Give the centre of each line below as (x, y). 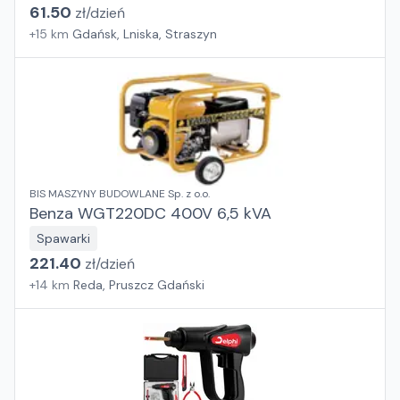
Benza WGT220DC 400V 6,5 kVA (150, 213)
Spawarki (63, 238)
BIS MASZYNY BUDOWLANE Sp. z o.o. (120, 194)
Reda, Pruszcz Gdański (139, 285)
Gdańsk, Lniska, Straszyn (145, 34)
